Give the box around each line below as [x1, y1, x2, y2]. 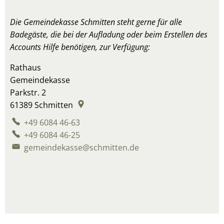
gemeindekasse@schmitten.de [24, 142, 139, 153]
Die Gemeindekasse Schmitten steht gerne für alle [10, 16, 182, 27]
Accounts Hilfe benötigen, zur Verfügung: [10, 41, 150, 52]
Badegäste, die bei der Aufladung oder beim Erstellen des [10, 29, 207, 40]
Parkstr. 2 [10, 87, 46, 98]
